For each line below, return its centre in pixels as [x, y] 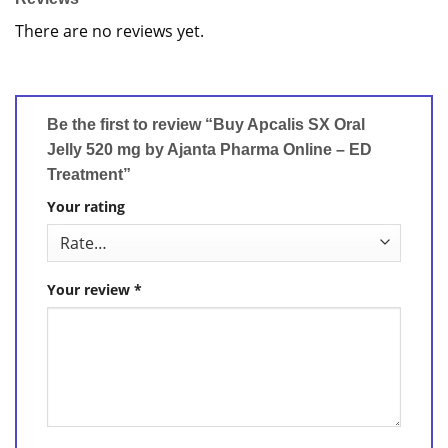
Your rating [86, 206]
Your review [90, 289]
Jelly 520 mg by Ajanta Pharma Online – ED [209, 149]
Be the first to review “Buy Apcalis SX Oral [206, 124]
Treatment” [91, 174]
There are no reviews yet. [109, 30]
